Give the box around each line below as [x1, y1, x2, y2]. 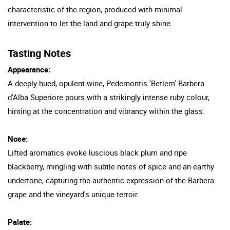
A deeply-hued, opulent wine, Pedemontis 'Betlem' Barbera [8, 78, 204, 88]
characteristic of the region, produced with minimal [8, 4, 182, 14]
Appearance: [8, 64, 50, 74]
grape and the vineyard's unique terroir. [8, 188, 139, 199]
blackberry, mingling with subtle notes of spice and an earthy [8, 161, 214, 171]
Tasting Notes [8, 46, 71, 60]
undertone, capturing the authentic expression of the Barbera [8, 175, 214, 185]
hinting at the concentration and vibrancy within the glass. [8, 105, 205, 116]
